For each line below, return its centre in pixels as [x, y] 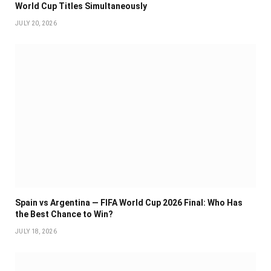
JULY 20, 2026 [36, 23]
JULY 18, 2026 [36, 231]
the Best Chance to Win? [64, 214]
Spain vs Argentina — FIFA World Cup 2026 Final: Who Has [129, 202]
